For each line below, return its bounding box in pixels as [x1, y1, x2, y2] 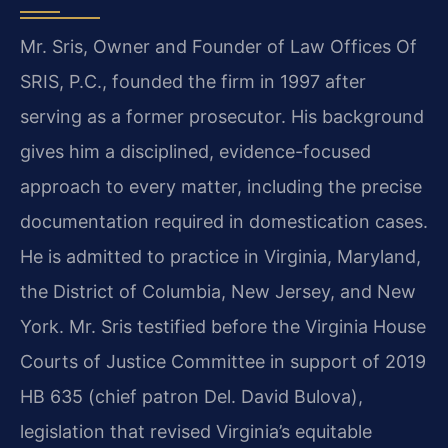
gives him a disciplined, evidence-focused [20, 140, 371, 162]
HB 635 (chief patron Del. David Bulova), [20, 385, 363, 407]
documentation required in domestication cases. [20, 210, 428, 232]
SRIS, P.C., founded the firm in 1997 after [20, 70, 366, 92]
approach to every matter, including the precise [20, 175, 422, 197]
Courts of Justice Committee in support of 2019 [20, 350, 426, 372]
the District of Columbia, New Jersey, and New [20, 280, 416, 302]
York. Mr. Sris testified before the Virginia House [20, 315, 426, 337]
